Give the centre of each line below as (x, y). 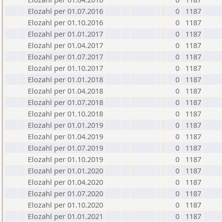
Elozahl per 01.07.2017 (65, 56)
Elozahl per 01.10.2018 (65, 113)
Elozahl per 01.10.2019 (65, 159)
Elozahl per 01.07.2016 (65, 11)
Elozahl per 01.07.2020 (65, 193)
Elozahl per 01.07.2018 (65, 102)
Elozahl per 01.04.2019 (65, 136)
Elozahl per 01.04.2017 (65, 45)
